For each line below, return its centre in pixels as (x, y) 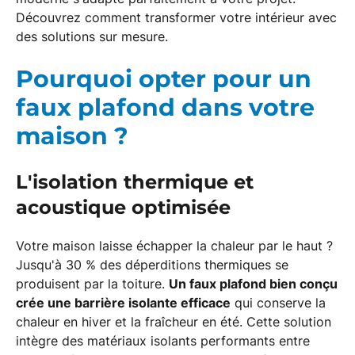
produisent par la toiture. (92, 284)
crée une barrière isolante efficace (123, 303)
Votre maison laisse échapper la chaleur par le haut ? (174, 246)
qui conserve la (278, 303)
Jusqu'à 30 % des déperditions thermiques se (152, 265)
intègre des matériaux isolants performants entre (163, 341)
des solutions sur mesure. (92, 36)
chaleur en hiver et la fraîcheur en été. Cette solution (174, 322)
